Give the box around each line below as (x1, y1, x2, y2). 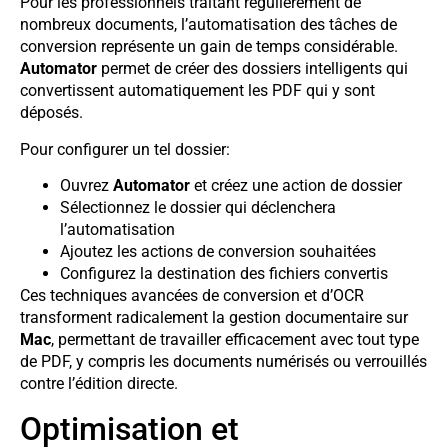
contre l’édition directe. (20, 374, 178, 394)
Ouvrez (60, 176, 113, 196)
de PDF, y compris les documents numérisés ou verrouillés (20, 352, 427, 372)
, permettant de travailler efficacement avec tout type (51, 330, 419, 350)
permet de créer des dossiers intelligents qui (97, 59, 408, 79)
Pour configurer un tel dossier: (20, 139, 230, 159)
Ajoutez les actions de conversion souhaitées (60, 242, 376, 262)
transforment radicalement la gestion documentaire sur (20, 308, 408, 328)
